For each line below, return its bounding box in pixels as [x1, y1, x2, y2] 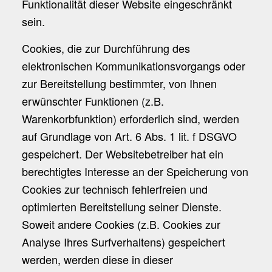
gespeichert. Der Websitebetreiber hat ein [21, 145, 223, 161]
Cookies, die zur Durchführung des [21, 39, 190, 56]
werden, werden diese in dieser [21, 251, 173, 267]
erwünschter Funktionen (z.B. [21, 92, 164, 109]
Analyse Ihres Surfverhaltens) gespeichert [21, 233, 225, 250]
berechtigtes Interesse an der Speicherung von [21, 163, 248, 179]
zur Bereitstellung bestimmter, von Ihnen [21, 75, 217, 91]
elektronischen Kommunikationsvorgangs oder [21, 57, 245, 73]
